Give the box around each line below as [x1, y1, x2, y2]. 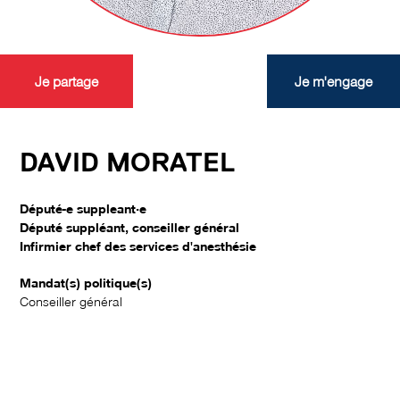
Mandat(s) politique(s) [20, 274, 153, 291]
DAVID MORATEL [20, 147, 236, 179]
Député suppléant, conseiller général [20, 219, 240, 236]
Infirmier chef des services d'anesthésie [20, 237, 257, 254]
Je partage [35, 72, 99, 91]
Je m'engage [294, 72, 372, 91]
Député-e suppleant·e [20, 200, 147, 217]
